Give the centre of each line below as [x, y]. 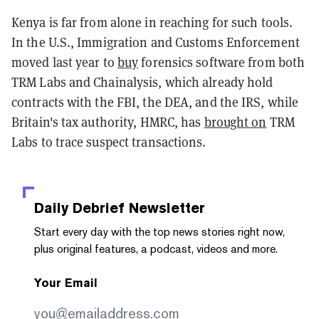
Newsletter [165, 208]
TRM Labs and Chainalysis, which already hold [142, 82]
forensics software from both [222, 62]
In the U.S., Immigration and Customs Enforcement [156, 42]
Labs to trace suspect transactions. [109, 142]
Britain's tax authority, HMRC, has [108, 122]
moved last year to [64, 62]
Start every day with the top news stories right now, [159, 231]
